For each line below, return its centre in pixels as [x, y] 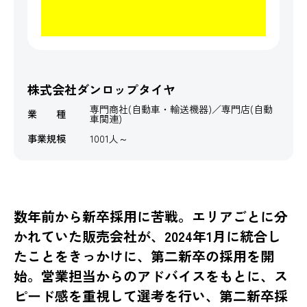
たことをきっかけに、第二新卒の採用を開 [144, 256]
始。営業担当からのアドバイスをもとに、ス [151, 276]
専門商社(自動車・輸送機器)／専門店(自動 [181, 109]
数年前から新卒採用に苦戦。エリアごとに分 [151, 217]
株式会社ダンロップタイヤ [101, 89]
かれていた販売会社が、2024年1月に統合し [147, 236]
